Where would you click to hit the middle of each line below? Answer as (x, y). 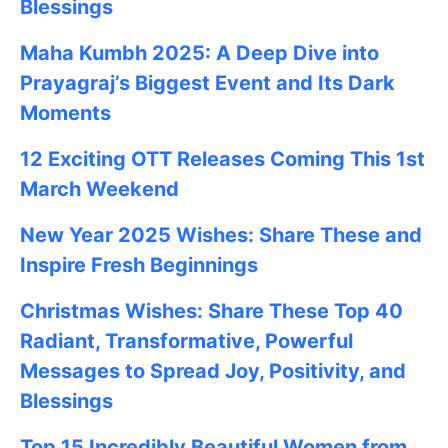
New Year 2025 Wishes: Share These (202, 234)
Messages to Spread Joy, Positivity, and (213, 370)
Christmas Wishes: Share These (177, 310)
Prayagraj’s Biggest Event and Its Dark (207, 82)
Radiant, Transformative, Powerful (186, 340)
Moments (65, 112)
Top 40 (368, 310)
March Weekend (99, 188)
